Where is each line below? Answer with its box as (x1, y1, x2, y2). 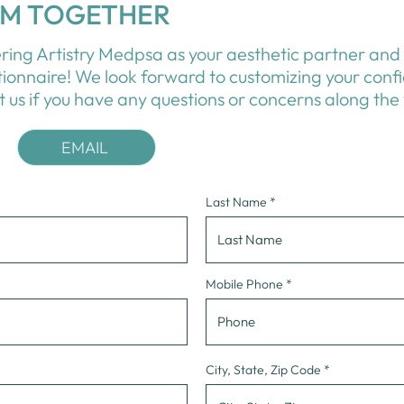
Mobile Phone (206, 276, 283, 292)
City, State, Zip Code (206, 362, 321, 378)
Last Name (206, 194, 267, 210)
